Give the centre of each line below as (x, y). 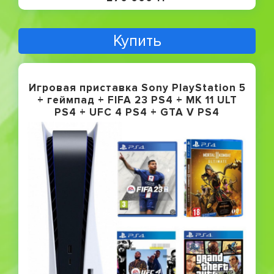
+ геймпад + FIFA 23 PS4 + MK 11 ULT (137, 100)
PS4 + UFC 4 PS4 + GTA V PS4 (137, 112)
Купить (137, 41)
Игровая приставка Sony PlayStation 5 (137, 87)
